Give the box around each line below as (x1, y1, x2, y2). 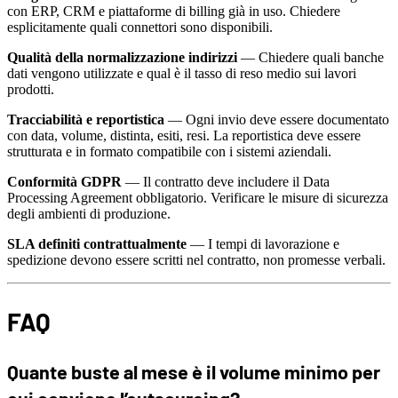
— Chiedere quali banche (237, 50, 384, 66)
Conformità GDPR (7, 174, 122, 190)
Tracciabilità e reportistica (7, 112, 164, 128)
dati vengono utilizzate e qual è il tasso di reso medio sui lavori (7, 66, 356, 82)
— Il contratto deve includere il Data (122, 174, 330, 190)
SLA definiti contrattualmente (7, 236, 187, 252)
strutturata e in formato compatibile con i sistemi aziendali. (7, 144, 331, 160)
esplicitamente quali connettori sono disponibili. (7, 20, 273, 36)
